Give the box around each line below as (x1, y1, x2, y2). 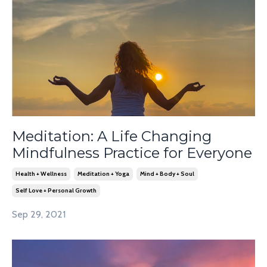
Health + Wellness (15, 169, 67, 178)
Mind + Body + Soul (140, 169, 194, 178)
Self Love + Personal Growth (15, 186, 97, 194)
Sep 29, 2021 (12, 208, 66, 220)
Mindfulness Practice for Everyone (12, 144, 252, 162)
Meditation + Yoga (77, 169, 129, 178)
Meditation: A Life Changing (12, 127, 212, 145)
